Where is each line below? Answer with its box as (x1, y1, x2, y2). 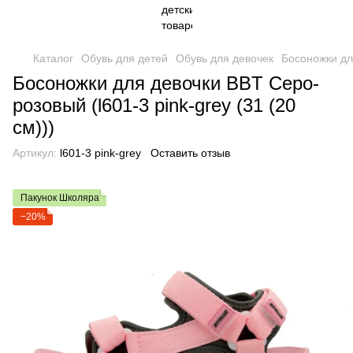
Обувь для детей (81, 52, 168, 65)
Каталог (33, 52, 73, 65)
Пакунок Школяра (20, 192, 99, 203)
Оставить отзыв (150, 147, 230, 159)
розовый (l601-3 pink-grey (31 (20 (13, 95, 295, 116)
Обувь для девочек (176, 52, 273, 65)
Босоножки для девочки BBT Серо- (13, 72, 319, 94)
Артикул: (13, 147, 57, 159)
